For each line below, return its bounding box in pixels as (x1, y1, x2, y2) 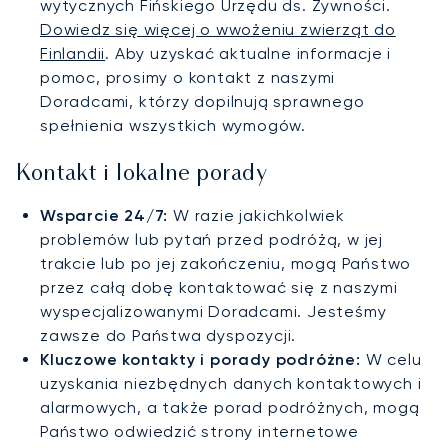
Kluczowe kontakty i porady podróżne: (40, 350, 361, 370)
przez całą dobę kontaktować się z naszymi (40, 278, 398, 298)
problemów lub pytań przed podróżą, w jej (40, 230, 383, 250)
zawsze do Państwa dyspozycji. (40, 326, 297, 346)
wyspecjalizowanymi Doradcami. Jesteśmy (40, 302, 387, 322)
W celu (360, 350, 422, 370)
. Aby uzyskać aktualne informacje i (105, 44, 392, 64)
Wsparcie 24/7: (40, 206, 173, 226)
